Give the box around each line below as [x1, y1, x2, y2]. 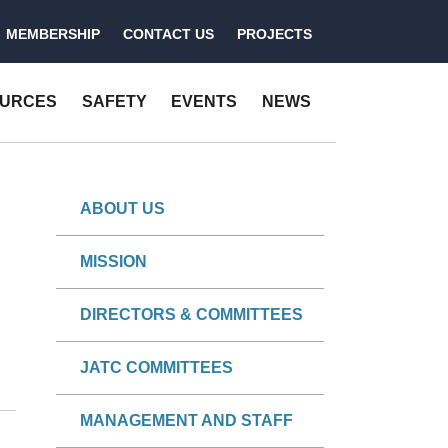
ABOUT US [80, 199, 165, 217]
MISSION [80, 252, 147, 270]
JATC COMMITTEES [80, 358, 233, 376]
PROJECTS [236, 25, 312, 42]
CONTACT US [122, 25, 214, 42]
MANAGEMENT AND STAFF [80, 411, 293, 429]
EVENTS [171, 93, 238, 111]
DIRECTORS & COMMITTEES [80, 305, 303, 323]
